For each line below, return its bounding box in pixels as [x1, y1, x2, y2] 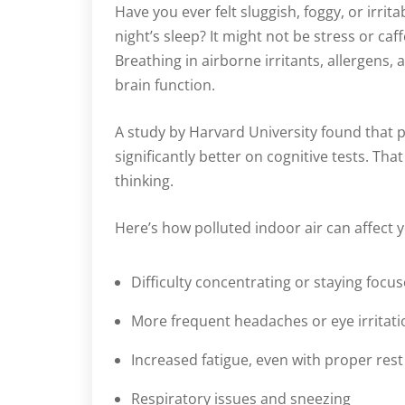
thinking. [115, 170, 174, 191]
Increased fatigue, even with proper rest [131, 349, 403, 370]
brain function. [115, 74, 215, 95]
